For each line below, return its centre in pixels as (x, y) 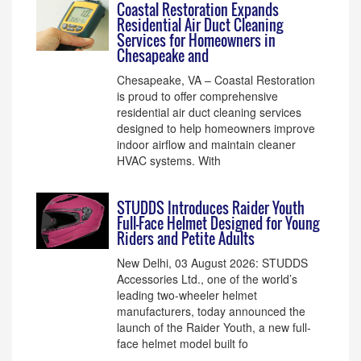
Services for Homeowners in (196, 40)
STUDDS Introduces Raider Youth (211, 208)
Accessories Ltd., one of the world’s (207, 279)
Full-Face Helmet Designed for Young (218, 223)
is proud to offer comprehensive (197, 96)
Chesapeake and (163, 56)
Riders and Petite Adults (186, 239)
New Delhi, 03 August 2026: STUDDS (212, 263)
